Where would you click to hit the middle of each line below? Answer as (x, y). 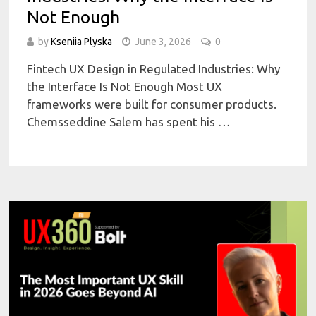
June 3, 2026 (163, 42)
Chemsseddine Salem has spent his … (129, 122)
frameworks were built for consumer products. (152, 104)
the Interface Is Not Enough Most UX (125, 87)
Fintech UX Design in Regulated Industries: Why (154, 69)
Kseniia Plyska (82, 42)
